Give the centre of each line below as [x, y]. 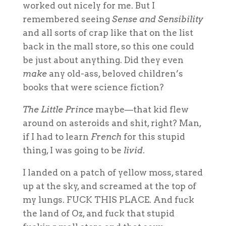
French [106, 136]
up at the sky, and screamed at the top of [109, 186]
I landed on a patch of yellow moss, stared [112, 172]
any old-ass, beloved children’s [115, 73]
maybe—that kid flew [141, 109]
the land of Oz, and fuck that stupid [98, 213]
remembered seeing [67, 19]
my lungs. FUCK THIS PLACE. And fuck [108, 200]
